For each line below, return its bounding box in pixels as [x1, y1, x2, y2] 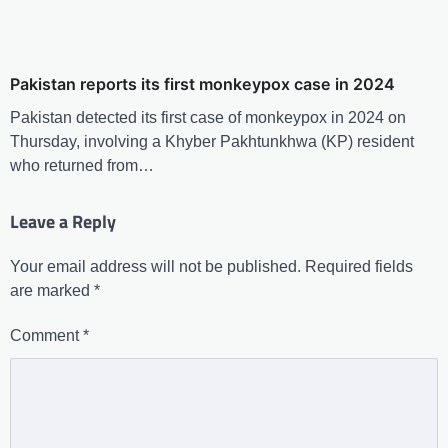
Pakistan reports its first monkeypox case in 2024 [10, 74, 395, 95]
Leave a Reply [10, 208, 116, 236]
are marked [10, 282, 94, 300]
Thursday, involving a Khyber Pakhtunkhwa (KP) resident [10, 133, 414, 151]
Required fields [305, 258, 413, 276]
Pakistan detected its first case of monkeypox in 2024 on [10, 109, 406, 127]
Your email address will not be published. [10, 258, 301, 276]
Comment [10, 327, 83, 345]
